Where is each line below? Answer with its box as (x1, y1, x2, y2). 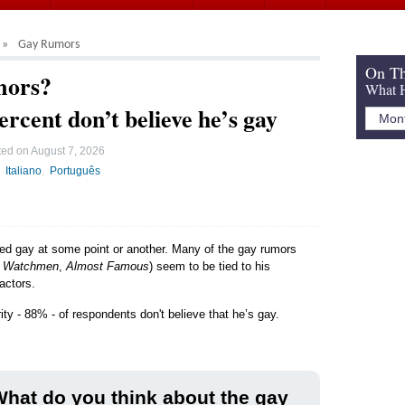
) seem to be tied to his (149, 259, 270, 273)
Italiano (5, 164, 42, 176)
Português (50, 164, 101, 176)
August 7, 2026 (30, 145, 105, 156)
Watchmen (3, 259, 59, 273)
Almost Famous (66, 259, 149, 273)
